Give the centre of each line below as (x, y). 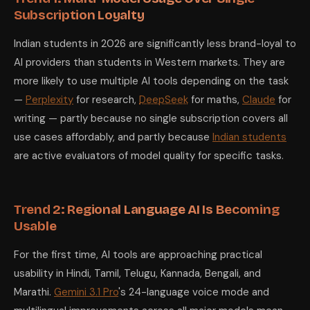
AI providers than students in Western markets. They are (149, 62)
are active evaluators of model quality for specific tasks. (149, 156)
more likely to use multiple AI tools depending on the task (151, 81)
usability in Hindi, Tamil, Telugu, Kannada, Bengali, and (137, 273)
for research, (106, 100)
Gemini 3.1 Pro (86, 292)
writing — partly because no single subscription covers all (151, 118)
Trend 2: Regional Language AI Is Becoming (147, 209)
